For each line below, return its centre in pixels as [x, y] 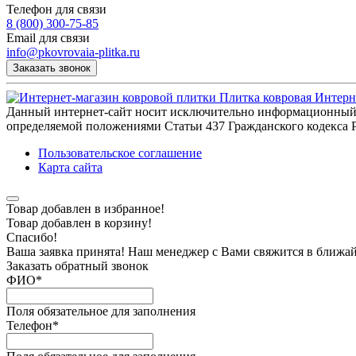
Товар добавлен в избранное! [85, 208]
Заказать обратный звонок [77, 265]
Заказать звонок [52, 68]
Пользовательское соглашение [120, 153]
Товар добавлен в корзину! [79, 222]
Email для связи [48, 37]
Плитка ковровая [265, 97]
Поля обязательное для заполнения [101, 311]
